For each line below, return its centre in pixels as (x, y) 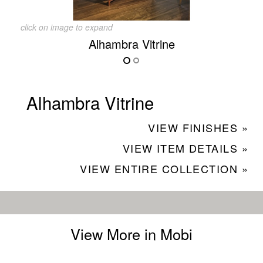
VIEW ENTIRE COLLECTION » (164, 168)
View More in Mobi (131, 233)
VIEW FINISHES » (198, 127)
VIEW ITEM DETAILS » (185, 148)
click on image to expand (67, 27)
